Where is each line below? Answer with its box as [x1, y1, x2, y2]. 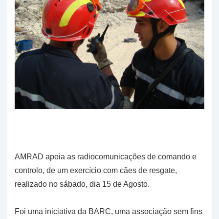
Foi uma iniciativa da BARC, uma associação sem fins [15, 207, 202, 216]
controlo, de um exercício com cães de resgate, [15, 166, 177, 175]
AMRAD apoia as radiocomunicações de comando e [15, 153, 197, 161]
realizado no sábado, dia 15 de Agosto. [15, 180, 150, 189]
